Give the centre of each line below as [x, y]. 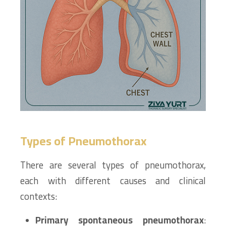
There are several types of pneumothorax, [113, 165]
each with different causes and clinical [113, 181]
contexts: [39, 196]
